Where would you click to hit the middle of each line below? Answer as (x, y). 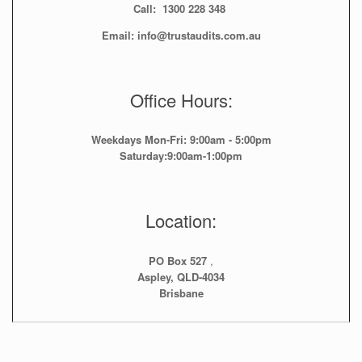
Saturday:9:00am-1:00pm (181, 156)
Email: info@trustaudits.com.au (181, 36)
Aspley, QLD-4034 (181, 276)
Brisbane (181, 293)
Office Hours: (181, 100)
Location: (181, 221)
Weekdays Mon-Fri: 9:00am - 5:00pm (181, 140)
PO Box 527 (179, 260)
